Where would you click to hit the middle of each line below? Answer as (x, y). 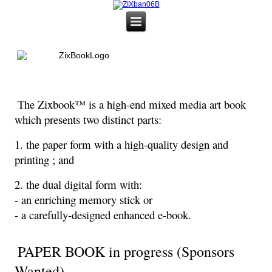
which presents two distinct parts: (88, 120)
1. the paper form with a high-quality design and (122, 144)
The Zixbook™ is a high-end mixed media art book (132, 104)
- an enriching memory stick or (84, 200)
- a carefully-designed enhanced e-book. (103, 215)
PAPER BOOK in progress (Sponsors (126, 252)
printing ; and (45, 160)
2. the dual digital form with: (79, 185)
